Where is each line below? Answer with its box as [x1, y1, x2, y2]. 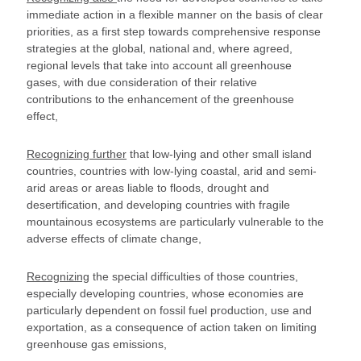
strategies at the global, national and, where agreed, [27, 42, 293, 55]
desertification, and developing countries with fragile [27, 198, 290, 211]
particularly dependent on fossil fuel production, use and [27, 304, 312, 317]
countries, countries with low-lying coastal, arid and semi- [27, 164, 317, 177]
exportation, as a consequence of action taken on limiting [27, 321, 317, 334]
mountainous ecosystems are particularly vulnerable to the [27, 215, 324, 228]
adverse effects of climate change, [27, 232, 201, 245]
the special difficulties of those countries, [89, 270, 298, 283]
